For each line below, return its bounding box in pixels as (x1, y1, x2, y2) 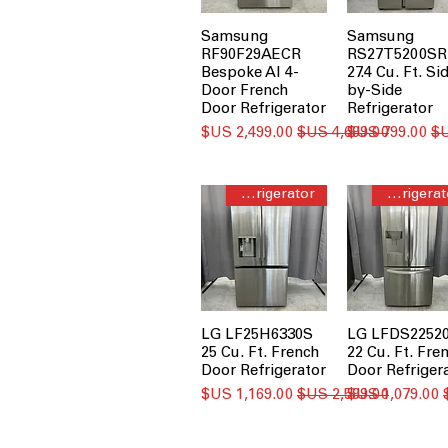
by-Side (347, 84, 403, 100)
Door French (201, 84, 290, 100)
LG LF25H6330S (201, 328, 314, 344)
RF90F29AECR (201, 48, 302, 64)
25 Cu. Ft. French (201, 346, 321, 362)
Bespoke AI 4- (201, 66, 300, 82)
